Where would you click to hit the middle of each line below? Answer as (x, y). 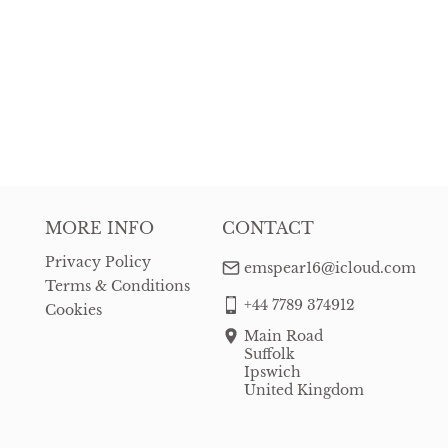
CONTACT (268, 228)
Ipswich (272, 372)
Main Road (283, 336)
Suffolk (269, 354)
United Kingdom (304, 390)
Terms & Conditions (117, 286)
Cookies (73, 310)
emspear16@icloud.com (330, 268)
